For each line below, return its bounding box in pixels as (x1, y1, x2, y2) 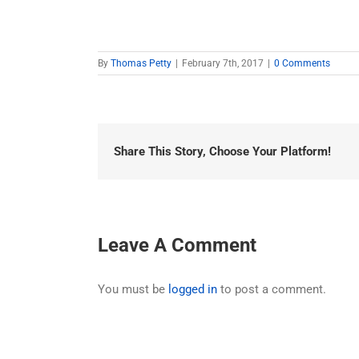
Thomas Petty (111, 58, 171, 69)
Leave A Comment (98, 234, 256, 256)
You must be (98, 282, 168, 297)
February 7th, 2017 (182, 58, 264, 69)
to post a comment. (217, 282, 326, 297)
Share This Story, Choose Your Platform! (114, 144, 331, 159)
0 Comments (274, 58, 330, 69)
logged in (168, 282, 217, 297)
